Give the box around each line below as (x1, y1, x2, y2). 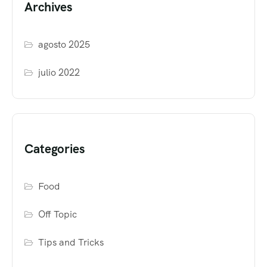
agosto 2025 (38, 38, 91, 51)
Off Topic (38, 207, 77, 221)
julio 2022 (38, 66, 80, 79)
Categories (24, 140, 85, 157)
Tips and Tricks (38, 235, 104, 249)
